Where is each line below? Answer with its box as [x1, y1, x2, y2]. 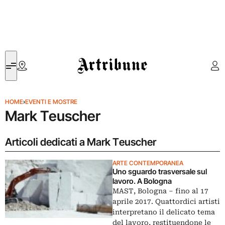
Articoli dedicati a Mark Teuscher [5, 136, 156, 148]
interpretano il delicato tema [113, 208, 215, 216]
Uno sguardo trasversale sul [113, 167, 207, 176]
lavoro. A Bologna [113, 176, 172, 186]
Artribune [77, 52, 107, 61]
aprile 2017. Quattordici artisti [113, 197, 220, 205]
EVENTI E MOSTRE [25, 98, 77, 105]
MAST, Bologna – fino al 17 [113, 187, 208, 195]
